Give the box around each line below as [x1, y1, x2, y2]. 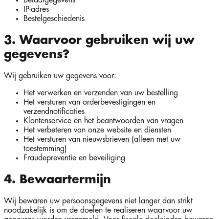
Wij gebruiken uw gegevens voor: [4, 72, 116, 80]
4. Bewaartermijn [4, 174, 111, 186]
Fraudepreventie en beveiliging [23, 154, 125, 162]
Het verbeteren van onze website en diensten [23, 126, 171, 134]
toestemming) [23, 145, 67, 153]
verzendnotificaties [23, 108, 85, 116]
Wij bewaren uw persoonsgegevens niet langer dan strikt [4, 197, 193, 205]
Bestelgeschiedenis [23, 15, 85, 23]
